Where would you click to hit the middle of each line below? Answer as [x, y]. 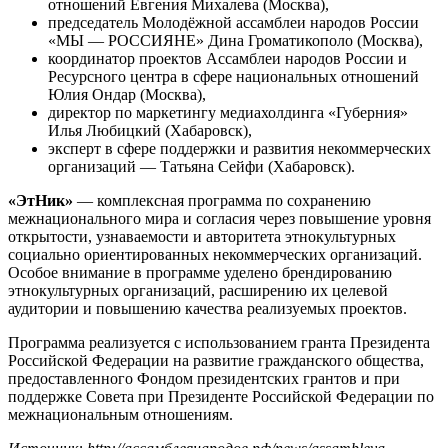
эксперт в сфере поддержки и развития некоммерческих [239, 149]
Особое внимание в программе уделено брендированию [200, 273]
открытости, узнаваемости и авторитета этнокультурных [202, 237]
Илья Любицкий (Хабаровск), [150, 131]
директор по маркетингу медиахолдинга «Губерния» [228, 113]
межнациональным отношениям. [120, 415]
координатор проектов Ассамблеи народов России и [227, 59]
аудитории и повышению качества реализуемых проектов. [207, 309]
